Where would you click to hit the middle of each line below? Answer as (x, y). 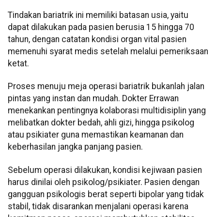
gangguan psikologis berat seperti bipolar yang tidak (106, 194)
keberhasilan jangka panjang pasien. (75, 147)
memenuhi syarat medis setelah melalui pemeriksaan (108, 52)
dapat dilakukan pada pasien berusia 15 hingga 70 (101, 27)
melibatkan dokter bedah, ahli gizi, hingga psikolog (101, 123)
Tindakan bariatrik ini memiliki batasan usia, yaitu (98, 15)
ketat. (18, 64)
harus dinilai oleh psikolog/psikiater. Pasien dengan (104, 182)
